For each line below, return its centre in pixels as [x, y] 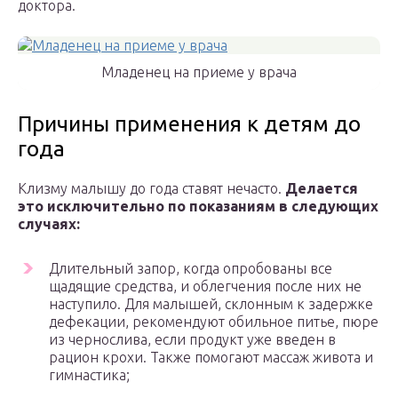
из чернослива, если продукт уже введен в [192, 340]
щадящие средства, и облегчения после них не [205, 287]
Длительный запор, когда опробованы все [191, 269]
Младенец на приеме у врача [199, 72]
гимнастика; [89, 375]
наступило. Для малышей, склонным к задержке [211, 304]
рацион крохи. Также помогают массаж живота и [211, 358]
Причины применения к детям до [189, 124]
